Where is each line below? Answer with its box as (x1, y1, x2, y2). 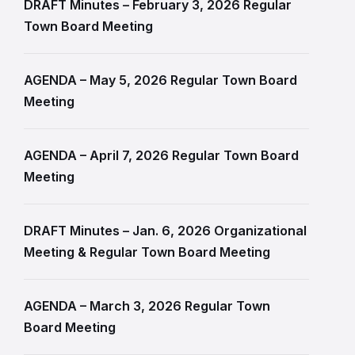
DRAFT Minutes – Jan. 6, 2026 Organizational (24, 223, 307, 239)
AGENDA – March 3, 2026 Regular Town (24, 298, 270, 314)
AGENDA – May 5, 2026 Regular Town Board (24, 72, 297, 88)
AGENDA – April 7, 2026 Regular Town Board (24, 147, 299, 163)
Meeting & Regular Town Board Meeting (24, 244, 270, 260)
